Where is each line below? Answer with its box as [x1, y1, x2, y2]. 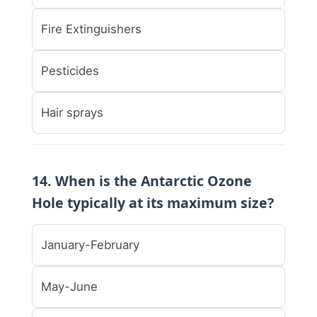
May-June [41, 279, 98, 294]
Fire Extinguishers [41, 21, 142, 36]
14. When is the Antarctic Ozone [32, 171, 252, 190]
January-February [41, 237, 139, 252]
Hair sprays [41, 105, 103, 120]
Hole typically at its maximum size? [32, 192, 274, 212]
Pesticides [41, 63, 99, 78]
